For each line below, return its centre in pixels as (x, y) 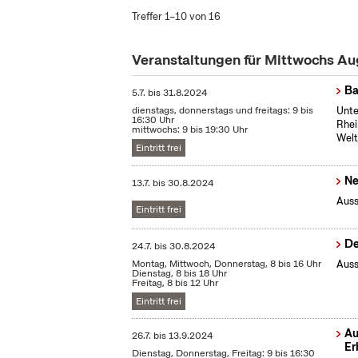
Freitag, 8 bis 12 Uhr (175, 283)
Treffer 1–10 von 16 (177, 16)
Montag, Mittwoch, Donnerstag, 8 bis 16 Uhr (227, 264)
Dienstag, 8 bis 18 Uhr (180, 274)
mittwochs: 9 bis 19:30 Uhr (190, 130)
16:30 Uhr (153, 120)
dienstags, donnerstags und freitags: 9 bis (223, 111)
